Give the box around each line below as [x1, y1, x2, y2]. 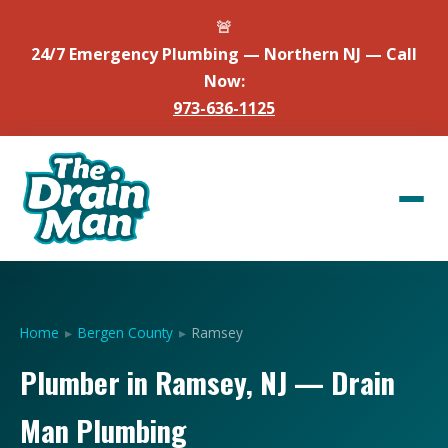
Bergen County [78, 323, 173, 342]
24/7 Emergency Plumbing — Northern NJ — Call [31, 43, 417, 65]
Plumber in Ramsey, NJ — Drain [20, 361, 395, 403]
